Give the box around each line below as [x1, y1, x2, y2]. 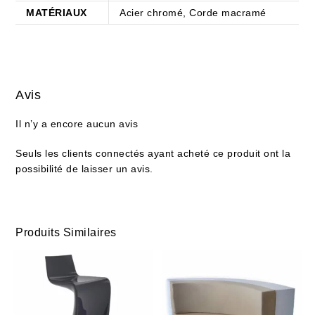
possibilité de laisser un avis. [15, 162, 153, 174]
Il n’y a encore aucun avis [15, 117, 139, 129]
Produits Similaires [15, 226, 117, 238]
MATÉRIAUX [26, 6, 87, 18]
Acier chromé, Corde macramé [120, 6, 266, 18]
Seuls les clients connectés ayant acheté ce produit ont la [15, 147, 291, 159]
